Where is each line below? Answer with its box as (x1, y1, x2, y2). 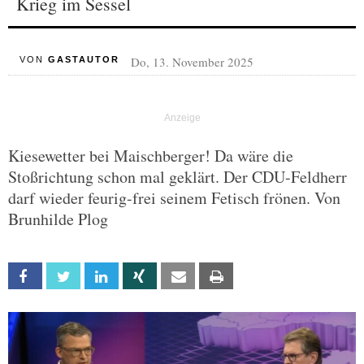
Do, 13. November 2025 (130, 54, 253, 70)
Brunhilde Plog (8, 208, 108, 230)
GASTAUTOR (47, 54, 119, 64)
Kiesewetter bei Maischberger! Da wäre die (8, 145, 293, 167)
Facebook (41, 270, 89, 284)
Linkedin (117, 270, 154, 284)
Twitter (79, 270, 115, 284)
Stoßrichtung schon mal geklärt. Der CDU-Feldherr (8, 166, 347, 188)
